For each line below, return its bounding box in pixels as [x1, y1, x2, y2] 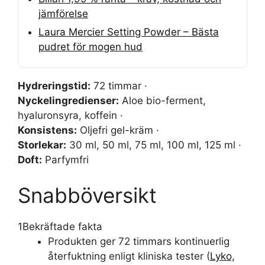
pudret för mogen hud [38, 41, 143, 53]
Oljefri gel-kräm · [77, 124, 159, 136]
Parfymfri [42, 154, 89, 166]
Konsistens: [18, 124, 77, 136]
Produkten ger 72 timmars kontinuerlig [48, 235, 230, 247]
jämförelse [38, 8, 88, 20]
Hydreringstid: [18, 80, 91, 92]
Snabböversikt [18, 182, 157, 208]
